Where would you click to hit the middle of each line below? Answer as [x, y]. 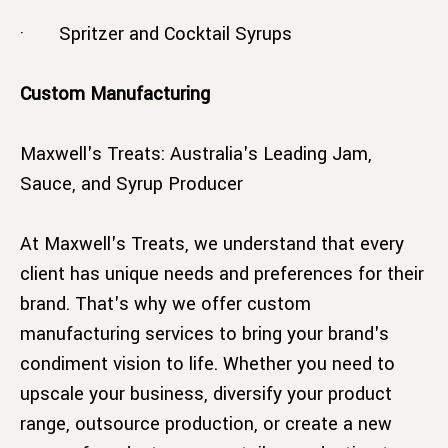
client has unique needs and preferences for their [222, 273]
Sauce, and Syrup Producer [131, 183]
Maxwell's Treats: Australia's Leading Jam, [196, 153]
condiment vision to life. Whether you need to [207, 363]
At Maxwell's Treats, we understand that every [212, 243]
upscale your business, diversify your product [206, 393]
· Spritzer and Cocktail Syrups [158, 33]
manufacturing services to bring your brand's [204, 333]
